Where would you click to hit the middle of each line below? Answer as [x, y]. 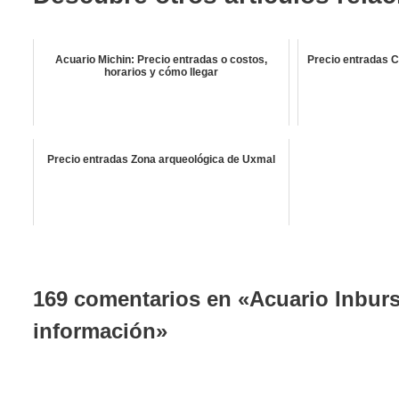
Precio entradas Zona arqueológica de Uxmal [161, 159]
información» [100, 330]
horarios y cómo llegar [161, 72]
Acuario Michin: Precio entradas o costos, [161, 59]
